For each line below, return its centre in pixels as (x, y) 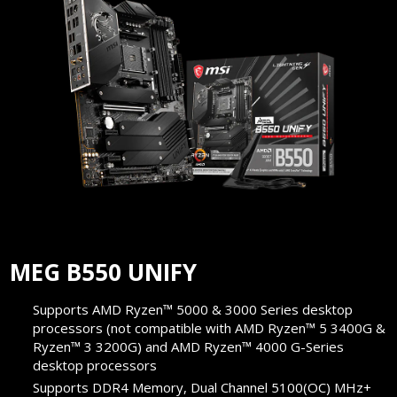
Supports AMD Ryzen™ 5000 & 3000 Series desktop (193, 310)
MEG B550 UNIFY (104, 272)
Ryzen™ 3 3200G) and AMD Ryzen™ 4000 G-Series (189, 347)
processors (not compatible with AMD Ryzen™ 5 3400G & (210, 328)
